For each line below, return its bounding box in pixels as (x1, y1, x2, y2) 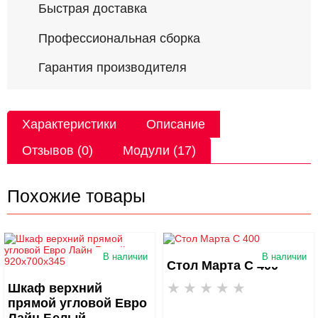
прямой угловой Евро (8, 295, 147, 310)
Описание (146, 116, 205, 131)
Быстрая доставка (38, 1, 147, 16)
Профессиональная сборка (38, 31, 200, 45)
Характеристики (22, 116, 116, 131)
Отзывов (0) (22, 143, 93, 158)
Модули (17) (123, 143, 196, 158)
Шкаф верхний (8, 280, 102, 295)
